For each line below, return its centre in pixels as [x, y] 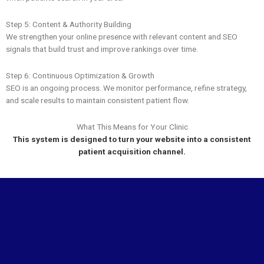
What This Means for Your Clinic [132, 126]
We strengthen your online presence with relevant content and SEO [122, 37]
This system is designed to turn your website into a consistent [132, 139]
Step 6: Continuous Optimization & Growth [80, 75]
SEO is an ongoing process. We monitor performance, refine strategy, [126, 88]
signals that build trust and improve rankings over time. [102, 49]
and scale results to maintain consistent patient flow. [98, 100]
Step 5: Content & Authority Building [69, 24]
